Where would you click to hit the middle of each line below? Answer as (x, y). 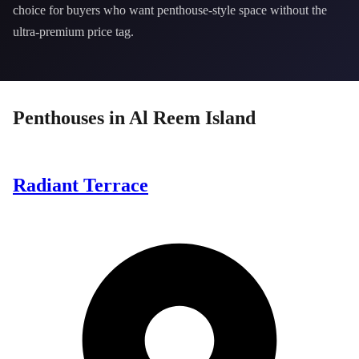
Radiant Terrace (81, 185)
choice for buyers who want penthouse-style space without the (170, 10)
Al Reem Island (192, 118)
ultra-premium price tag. (73, 32)
